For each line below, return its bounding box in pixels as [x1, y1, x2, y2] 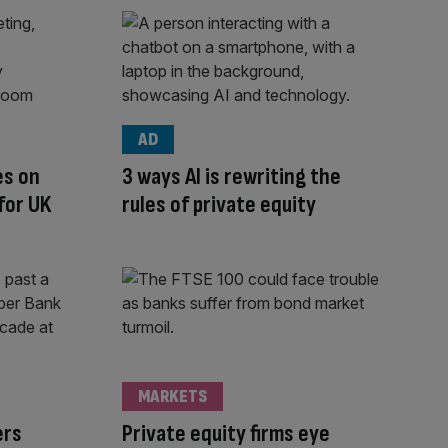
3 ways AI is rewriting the [122, 162, 341, 192]
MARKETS [138, 385, 207, 407]
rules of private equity [122, 190, 316, 220]
